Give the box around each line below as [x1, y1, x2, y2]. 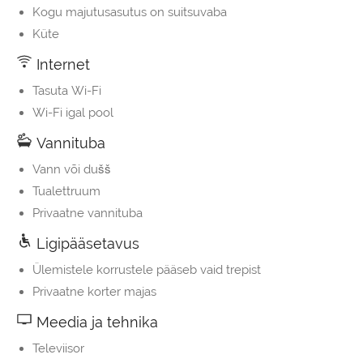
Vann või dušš [32, 162, 111, 177]
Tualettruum [32, 184, 100, 199]
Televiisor [32, 341, 84, 357]
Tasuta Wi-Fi [32, 83, 101, 99]
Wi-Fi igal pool [32, 105, 113, 121]
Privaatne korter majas [32, 284, 156, 300]
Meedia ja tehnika [32, 314, 158, 331]
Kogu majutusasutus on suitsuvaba [32, 5, 227, 20]
